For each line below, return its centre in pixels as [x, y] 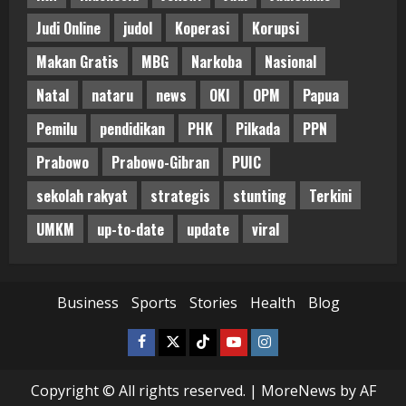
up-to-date [130, 229]
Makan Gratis [77, 61]
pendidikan [132, 128]
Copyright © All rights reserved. [140, 391]
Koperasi [202, 28]
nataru [112, 95]
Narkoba [217, 61]
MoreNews [298, 391]
